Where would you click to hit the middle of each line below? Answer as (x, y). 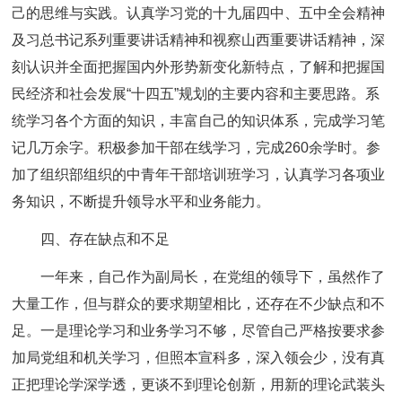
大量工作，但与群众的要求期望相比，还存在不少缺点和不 (199, 304)
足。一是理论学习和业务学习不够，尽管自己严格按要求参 (199, 331)
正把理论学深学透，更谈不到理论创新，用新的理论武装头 (199, 385)
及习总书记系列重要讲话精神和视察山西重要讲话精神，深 (199, 40)
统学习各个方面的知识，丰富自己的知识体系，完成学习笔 (199, 121)
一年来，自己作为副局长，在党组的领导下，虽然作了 (213, 277)
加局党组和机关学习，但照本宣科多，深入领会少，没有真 (199, 358)
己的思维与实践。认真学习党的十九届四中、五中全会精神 (199, 13)
